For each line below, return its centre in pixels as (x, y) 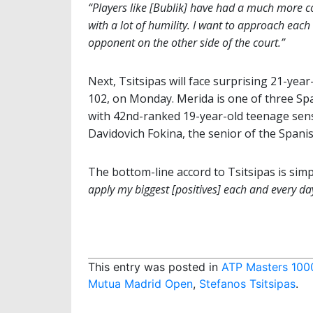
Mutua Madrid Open (140, 284)
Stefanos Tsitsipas (247, 284)
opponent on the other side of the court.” (187, 43)
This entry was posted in (155, 267)
